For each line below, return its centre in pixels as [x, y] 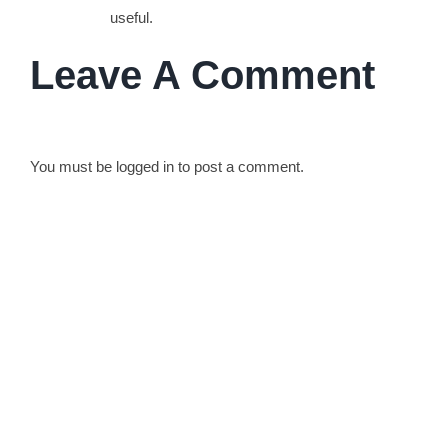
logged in [144, 166]
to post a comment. [238, 166]
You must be [72, 166]
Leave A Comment [202, 74]
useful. [131, 17]
